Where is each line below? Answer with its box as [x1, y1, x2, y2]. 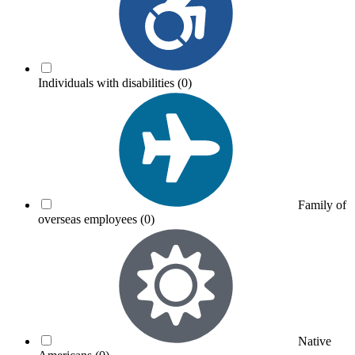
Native [298, 334, 331, 348]
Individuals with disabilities [38, 75, 177, 90]
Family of [298, 197, 346, 212]
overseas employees [38, 212, 140, 226]
